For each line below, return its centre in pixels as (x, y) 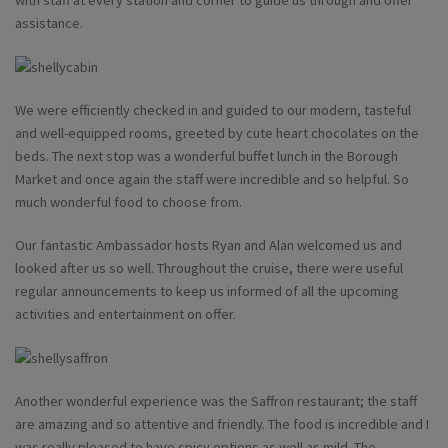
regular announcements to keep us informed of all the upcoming (207, 291)
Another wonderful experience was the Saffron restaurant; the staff (216, 401)
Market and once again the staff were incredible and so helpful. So (212, 179)
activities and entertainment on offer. (125, 314)
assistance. (49, 23)
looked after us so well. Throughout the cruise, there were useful (209, 268)
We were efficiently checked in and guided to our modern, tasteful (213, 110)
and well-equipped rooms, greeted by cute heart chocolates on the (217, 133)
